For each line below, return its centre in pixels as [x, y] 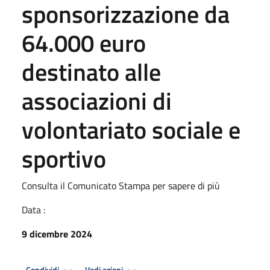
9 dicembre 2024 [57, 234]
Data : [33, 209]
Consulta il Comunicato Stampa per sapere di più [121, 185]
